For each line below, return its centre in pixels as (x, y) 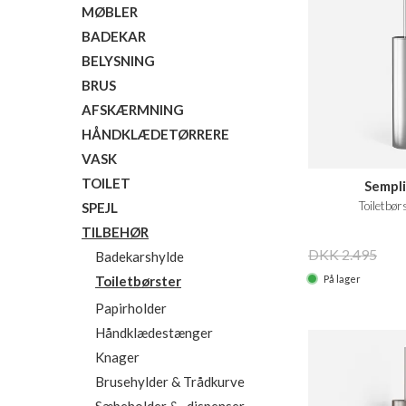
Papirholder (131, 308)
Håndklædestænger (154, 333)
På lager (341, 278)
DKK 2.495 (343, 254)
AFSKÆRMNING (133, 110)
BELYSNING (118, 61)
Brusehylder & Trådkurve (170, 382)
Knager (117, 357)
